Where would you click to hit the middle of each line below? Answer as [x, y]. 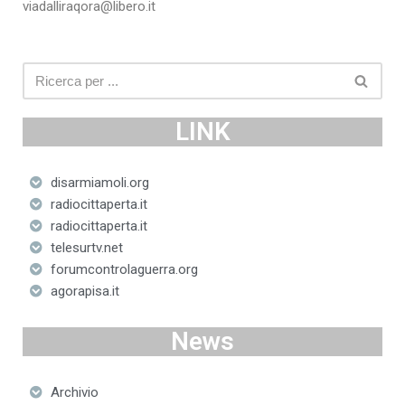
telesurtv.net [86, 248]
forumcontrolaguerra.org [124, 270]
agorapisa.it [85, 292]
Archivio [74, 393]
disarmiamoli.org [99, 183]
